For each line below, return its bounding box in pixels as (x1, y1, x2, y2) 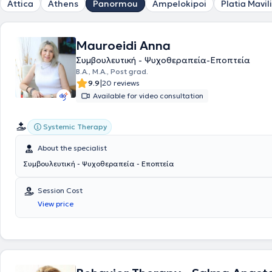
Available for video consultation (93, 91, 203, 100)
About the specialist (38, 143, 107, 152)
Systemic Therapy (43, 122, 107, 131)
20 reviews (102, 78, 140, 87)
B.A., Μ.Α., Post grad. (76, 67, 148, 76)
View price (38, 199, 73, 208)
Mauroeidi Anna (76, 38, 171, 53)
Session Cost (38, 186, 83, 195)
